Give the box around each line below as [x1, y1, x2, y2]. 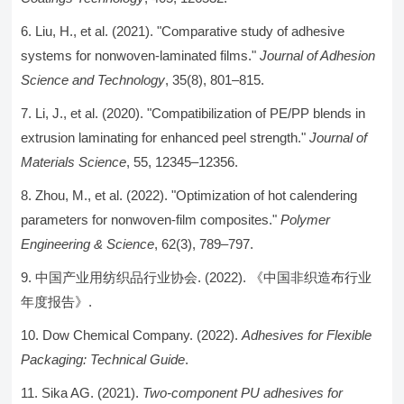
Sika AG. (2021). [41, 385, 143, 400]
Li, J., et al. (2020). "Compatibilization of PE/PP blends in [35, 106, 366, 121]
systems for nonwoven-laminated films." [21, 48, 261, 63]
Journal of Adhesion [260, 48, 376, 63]
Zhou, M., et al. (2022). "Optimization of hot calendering [35, 188, 358, 203]
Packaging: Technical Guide [21, 352, 186, 367]
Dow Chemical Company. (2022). [42, 327, 243, 343]
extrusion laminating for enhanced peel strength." [21, 130, 310, 145]
